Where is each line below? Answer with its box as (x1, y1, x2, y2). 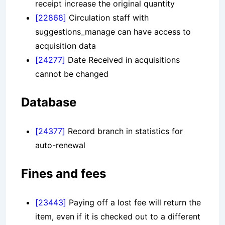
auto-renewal (35, 140, 85, 151)
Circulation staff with (66, 13, 149, 23)
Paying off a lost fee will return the (66, 197, 201, 208)
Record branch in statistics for (65, 126, 183, 137)
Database (21, 95, 76, 110)
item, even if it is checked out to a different (35, 211, 200, 222)
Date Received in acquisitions (65, 55, 180, 65)
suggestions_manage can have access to (35, 27, 191, 37)
